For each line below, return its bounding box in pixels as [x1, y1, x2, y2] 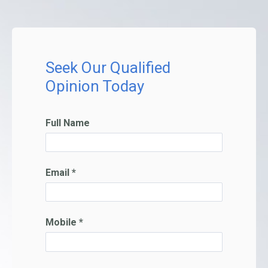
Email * [45, 167, 76, 179]
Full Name [45, 117, 90, 129]
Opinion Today [45, 77, 144, 95]
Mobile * [45, 217, 83, 229]
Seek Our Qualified [45, 58, 170, 77]
